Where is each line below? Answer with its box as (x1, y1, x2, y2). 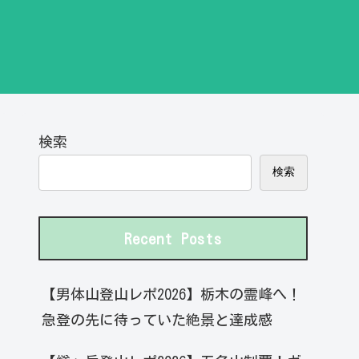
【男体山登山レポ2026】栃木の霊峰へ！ (42, 287, 301, 302)
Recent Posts (124, 231, 222, 246)
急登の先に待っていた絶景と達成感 (42, 313, 272, 328)
